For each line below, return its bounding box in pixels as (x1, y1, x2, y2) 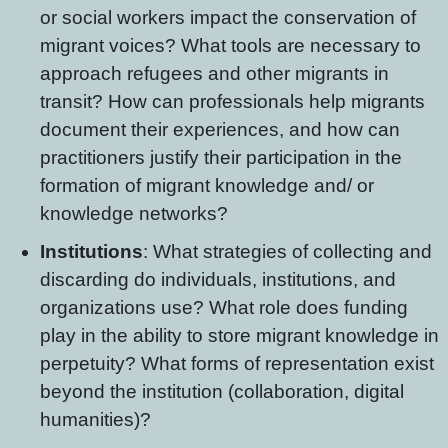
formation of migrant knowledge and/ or (40, 175, 374, 196)
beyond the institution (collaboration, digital (40, 381, 404, 402)
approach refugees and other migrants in (40, 63, 389, 84)
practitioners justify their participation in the (40, 147, 402, 168)
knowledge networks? (40, 203, 228, 224)
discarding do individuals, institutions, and (40, 269, 396, 290)
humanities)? (40, 409, 151, 430)
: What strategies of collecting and (143, 241, 432, 262)
